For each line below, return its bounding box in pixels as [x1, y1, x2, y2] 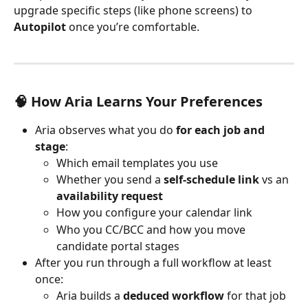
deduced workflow [123, 287, 224, 303]
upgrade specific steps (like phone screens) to [14, 3, 255, 18]
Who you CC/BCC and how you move [56, 221, 248, 237]
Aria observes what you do [35, 122, 176, 137]
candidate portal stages [56, 238, 179, 254]
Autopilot [14, 19, 66, 34]
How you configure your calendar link [56, 205, 252, 221]
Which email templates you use [56, 155, 218, 170]
